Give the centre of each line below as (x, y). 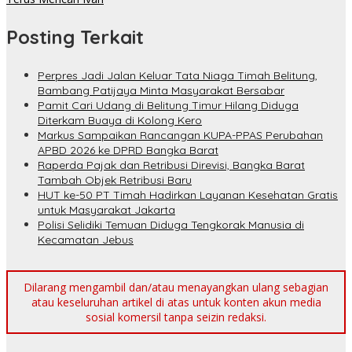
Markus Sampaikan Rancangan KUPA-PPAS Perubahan (180, 136)
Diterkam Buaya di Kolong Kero (120, 121)
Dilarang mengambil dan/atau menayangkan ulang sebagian (176, 288)
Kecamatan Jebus (86, 240)
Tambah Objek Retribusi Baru (115, 180)
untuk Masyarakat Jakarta (106, 210)
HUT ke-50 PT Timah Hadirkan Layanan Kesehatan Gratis (188, 195)
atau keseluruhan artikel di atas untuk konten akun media (176, 302)
